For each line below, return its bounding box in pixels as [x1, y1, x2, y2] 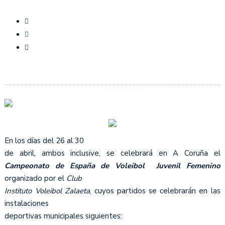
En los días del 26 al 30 [5, 135, 84, 146]
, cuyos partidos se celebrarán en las [89, 185, 220, 196]
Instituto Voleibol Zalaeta [5, 185, 90, 196]
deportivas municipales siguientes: [5, 210, 123, 221]
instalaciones [5, 198, 49, 208]
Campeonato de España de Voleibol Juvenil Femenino [5, 160, 220, 171]
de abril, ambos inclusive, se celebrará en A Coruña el [5, 148, 220, 158]
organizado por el [5, 173, 67, 183]
